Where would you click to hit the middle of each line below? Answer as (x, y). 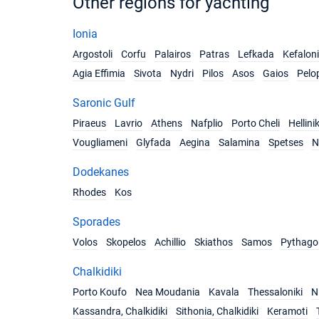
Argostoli (93, 54)
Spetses (286, 142)
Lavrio (129, 123)
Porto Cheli (256, 123)
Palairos (173, 54)
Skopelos (126, 242)
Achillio (170, 242)
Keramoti (287, 311)
